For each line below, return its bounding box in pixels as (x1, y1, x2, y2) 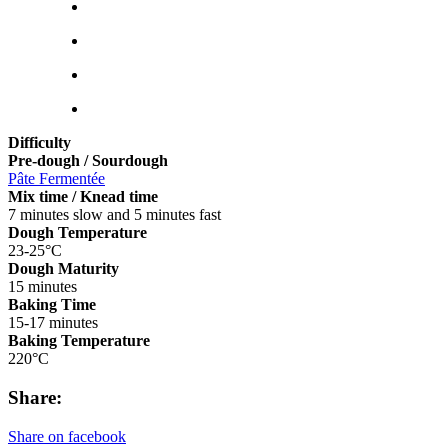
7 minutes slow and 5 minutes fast (8, 206, 221, 224)
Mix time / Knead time (8, 188, 158, 206)
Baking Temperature (8, 332, 150, 350)
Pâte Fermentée (8, 170, 105, 188)
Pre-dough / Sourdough (8, 152, 168, 170)
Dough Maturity (8, 260, 119, 278)
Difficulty (8, 134, 71, 152)
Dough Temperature (8, 224, 147, 242)
